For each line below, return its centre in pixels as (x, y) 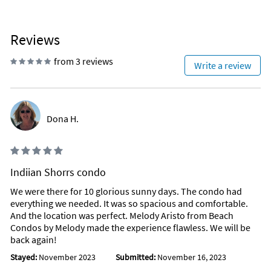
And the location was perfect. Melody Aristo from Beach (122, 216)
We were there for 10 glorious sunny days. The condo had (126, 191)
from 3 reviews (83, 61)
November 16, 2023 (191, 257)
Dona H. (63, 119)
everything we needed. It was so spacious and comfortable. (129, 204)
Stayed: (24, 257)
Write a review (223, 66)
